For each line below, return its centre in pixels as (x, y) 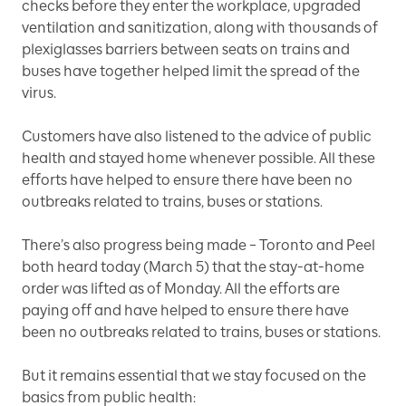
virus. (39, 92)
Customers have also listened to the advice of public (197, 136)
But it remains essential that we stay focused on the (194, 375)
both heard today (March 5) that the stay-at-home (193, 266)
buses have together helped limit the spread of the (191, 71)
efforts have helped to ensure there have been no (187, 179)
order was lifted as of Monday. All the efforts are (181, 288)
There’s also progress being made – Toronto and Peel (198, 245)
